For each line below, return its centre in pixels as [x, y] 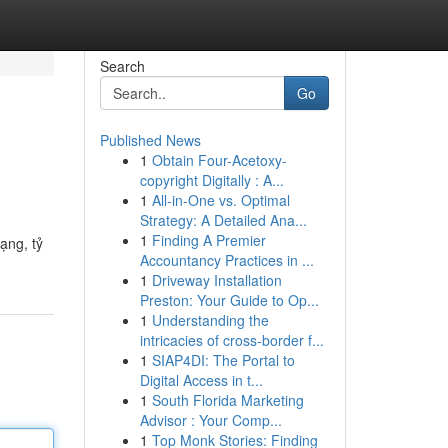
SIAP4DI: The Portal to [223, 360]
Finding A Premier [208, 240]
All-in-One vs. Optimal [220, 200]
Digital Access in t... [201, 380]
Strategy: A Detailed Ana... [223, 220]
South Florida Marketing [227, 400]
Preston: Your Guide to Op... [229, 300]
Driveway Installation [216, 280]
